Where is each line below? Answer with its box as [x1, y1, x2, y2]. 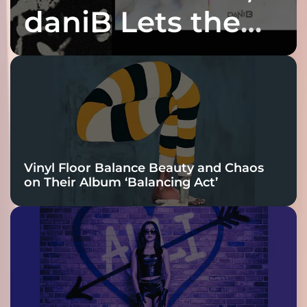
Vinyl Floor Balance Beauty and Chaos [24, 160, 264, 175]
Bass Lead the [24, 38, 232, 74]
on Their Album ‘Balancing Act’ [24, 174, 218, 190]
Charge [24, 72, 133, 108]
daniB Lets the [24, 3, 241, 40]
